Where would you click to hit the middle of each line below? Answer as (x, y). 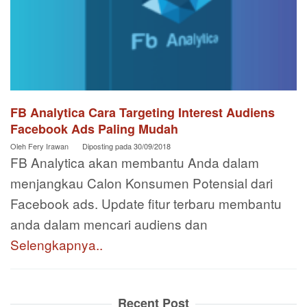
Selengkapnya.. (57, 245)
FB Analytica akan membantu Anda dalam (135, 162)
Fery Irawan (48, 146)
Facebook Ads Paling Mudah (94, 129)
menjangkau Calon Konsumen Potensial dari (142, 183)
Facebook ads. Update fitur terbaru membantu (146, 204)
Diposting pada (108, 146)
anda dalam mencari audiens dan (109, 224)
